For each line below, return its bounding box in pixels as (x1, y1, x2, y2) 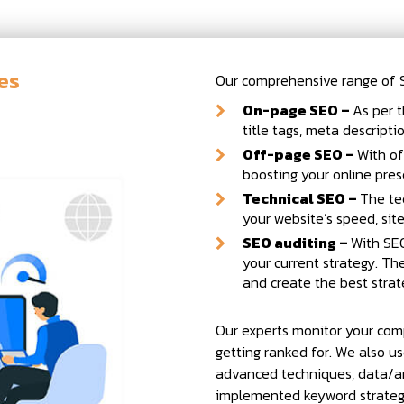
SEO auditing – (243, 232, 351, 254)
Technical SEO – (243, 188, 360, 210)
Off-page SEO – (243, 143, 357, 166)
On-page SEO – (243, 99, 353, 122)
